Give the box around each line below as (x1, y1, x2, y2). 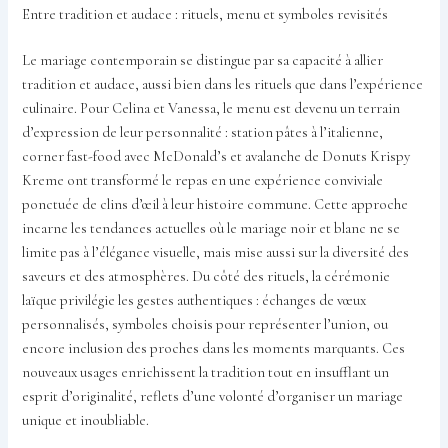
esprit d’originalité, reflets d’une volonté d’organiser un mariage (22, 387, 404, 405)
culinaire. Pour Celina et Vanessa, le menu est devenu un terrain (22, 99, 401, 117)
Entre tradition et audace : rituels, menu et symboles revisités (22, 6, 389, 24)
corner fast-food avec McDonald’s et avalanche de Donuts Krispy (22, 147, 411, 165)
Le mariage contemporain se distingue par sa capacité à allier (22, 51, 384, 69)
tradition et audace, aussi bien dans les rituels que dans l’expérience (22, 75, 424, 93)
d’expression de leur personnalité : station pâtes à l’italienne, (22, 123, 384, 141)
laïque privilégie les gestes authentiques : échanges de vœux (22, 291, 367, 309)
